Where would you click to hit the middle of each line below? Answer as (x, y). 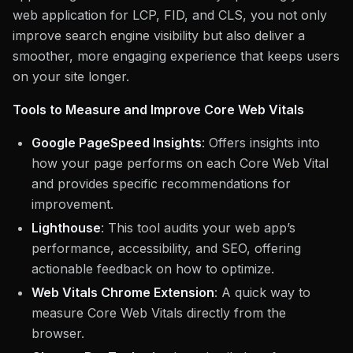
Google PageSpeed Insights (117, 142)
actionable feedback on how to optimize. (153, 268)
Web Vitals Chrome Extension (123, 292)
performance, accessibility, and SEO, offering (166, 248)
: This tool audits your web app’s (198, 227)
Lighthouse (66, 227)
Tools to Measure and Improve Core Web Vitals (158, 109)
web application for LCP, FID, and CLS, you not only (170, 15)
